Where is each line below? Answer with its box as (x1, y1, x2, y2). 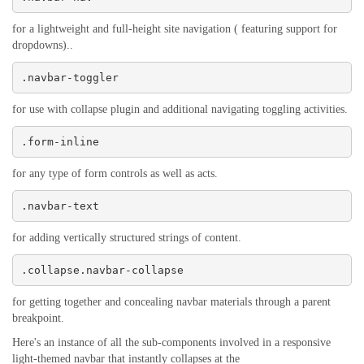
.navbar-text (20, 199, 99, 212)
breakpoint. (12, 312, 64, 324)
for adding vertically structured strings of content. (12, 232, 241, 244)
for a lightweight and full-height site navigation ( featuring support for (12, 23, 337, 35)
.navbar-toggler (20, 71, 119, 84)
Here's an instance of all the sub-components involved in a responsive (12, 336, 331, 349)
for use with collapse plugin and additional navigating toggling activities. (12, 103, 348, 115)
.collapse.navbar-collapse (20, 263, 184, 276)
